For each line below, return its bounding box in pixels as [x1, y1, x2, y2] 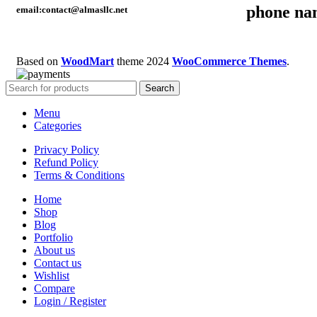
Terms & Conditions [34, 168, 125, 181]
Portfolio [34, 231, 73, 243]
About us [34, 243, 75, 256]
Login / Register [34, 294, 106, 307]
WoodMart [61, 54, 114, 67]
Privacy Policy [34, 143, 99, 156]
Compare [34, 282, 75, 294]
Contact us [34, 256, 81, 269]
